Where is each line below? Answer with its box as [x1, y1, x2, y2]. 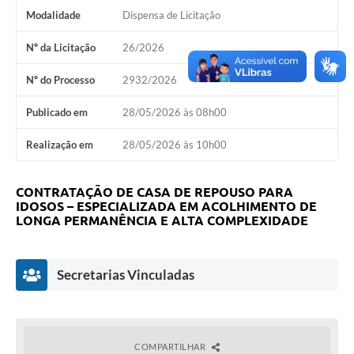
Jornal [16, 331, 44, 342]
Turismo [16, 84, 53, 95]
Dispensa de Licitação [122, 9, 220, 22]
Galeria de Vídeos [16, 115, 96, 126]
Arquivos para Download [16, 22, 130, 33]
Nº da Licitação [26, 41, 96, 55]
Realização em [26, 138, 93, 152]
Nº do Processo [26, 73, 95, 87]
